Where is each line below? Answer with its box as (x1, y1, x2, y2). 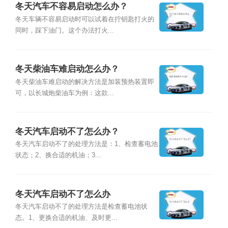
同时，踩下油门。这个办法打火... (15, 26, 114, 34)
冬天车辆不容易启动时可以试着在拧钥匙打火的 (15, 15, 154, 23)
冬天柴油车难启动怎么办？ (15, 64, 119, 74)
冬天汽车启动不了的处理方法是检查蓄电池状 (15, 203, 148, 211)
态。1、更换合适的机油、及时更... (15, 214, 118, 222)
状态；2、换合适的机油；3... (15, 152, 101, 159)
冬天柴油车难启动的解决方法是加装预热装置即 (15, 78, 154, 85)
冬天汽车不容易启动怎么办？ (15, 2, 128, 12)
